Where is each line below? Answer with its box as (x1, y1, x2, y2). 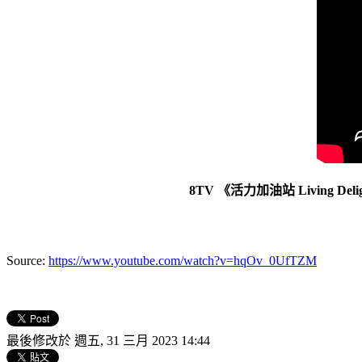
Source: (6, 253, 48, 267)
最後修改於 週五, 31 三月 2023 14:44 (6, 333, 210, 347)
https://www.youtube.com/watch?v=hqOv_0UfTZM (48, 253, 317, 267)
